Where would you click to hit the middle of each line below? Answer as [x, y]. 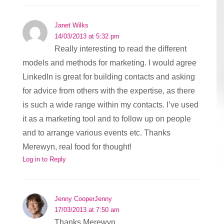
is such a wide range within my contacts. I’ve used [110, 104]
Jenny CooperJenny [83, 198]
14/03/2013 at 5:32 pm [87, 36]
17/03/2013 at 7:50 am [87, 209]
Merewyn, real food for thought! [77, 146]
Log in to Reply [44, 159]
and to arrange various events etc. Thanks [96, 132]
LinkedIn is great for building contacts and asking [109, 76]
